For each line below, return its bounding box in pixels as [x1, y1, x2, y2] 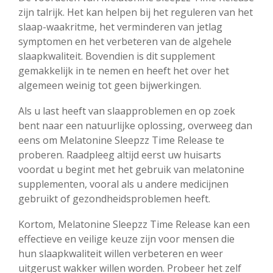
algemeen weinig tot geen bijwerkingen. [18, 78, 201, 92]
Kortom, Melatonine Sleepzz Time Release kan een [18, 217, 250, 231]
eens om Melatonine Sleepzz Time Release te [18, 133, 224, 147]
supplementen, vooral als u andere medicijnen [18, 177, 229, 191]
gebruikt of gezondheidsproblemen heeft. [18, 191, 210, 205]
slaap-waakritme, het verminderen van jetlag [18, 19, 222, 34]
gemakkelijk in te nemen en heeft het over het [18, 63, 229, 77]
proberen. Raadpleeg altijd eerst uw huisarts [18, 147, 221, 161]
